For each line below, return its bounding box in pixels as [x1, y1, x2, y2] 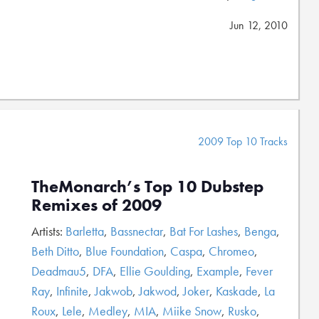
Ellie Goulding [120, 263, 190, 279]
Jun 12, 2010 [230, 18, 288, 33]
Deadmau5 [31, 263, 86, 279]
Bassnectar [110, 223, 163, 239]
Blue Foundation [85, 243, 164, 259]
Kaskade [216, 283, 258, 299]
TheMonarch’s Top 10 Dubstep [31, 175, 263, 197]
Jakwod [139, 283, 177, 299]
